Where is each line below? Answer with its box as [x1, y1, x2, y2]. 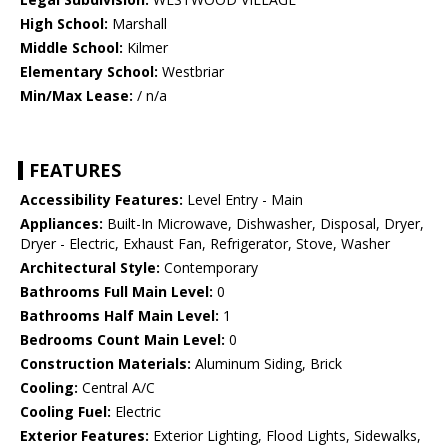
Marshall [108, 14, 167, 34]
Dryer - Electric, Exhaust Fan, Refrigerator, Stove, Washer [20, 234, 390, 254]
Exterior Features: [20, 426, 149, 446]
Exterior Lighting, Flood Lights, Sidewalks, [149, 426, 421, 446]
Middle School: [20, 38, 123, 58]
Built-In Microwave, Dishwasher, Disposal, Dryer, [103, 214, 424, 234]
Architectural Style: [20, 258, 160, 278]
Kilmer [123, 38, 168, 58]
